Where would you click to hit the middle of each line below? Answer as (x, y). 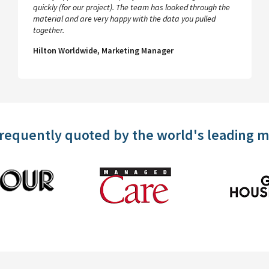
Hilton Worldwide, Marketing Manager (103, 51)
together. (49, 30)
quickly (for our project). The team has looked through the (131, 8)
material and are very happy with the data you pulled (124, 19)
